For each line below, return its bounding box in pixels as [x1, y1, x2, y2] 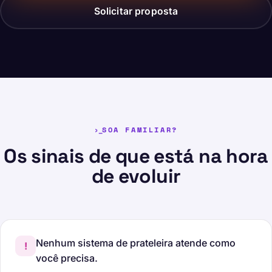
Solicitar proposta [93, 5, 178, 17]
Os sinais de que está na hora [4, 144, 268, 168]
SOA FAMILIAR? [101, 124, 178, 135]
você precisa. [36, 252, 98, 264]
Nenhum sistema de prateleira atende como [36, 237, 236, 249]
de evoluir [91, 164, 181, 188]
